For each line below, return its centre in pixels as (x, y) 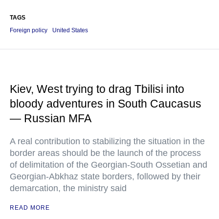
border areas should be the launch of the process (105, 153)
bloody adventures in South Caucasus (106, 104)
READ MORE (30, 208)
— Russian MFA (51, 118)
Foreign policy (29, 30)
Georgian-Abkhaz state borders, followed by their (105, 176)
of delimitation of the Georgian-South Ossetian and (109, 165)
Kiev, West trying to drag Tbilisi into (97, 89)
